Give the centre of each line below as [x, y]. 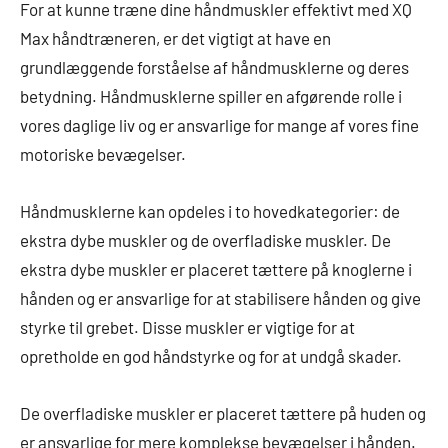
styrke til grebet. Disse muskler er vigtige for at [187, 326]
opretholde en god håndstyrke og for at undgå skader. [211, 355]
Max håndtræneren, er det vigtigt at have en [175, 37]
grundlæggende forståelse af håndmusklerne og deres [214, 66]
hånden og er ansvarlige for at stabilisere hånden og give [220, 297]
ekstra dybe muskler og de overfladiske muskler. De [205, 239]
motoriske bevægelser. [103, 153]
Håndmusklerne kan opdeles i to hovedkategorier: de [210, 210]
